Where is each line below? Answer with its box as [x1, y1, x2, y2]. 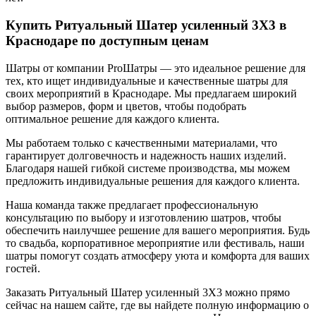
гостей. [6, 262, 40, 274]
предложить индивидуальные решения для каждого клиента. [6, 174, 300, 187]
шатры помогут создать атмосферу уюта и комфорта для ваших [6, 249, 310, 262]
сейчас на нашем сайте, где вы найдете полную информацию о [6, 298, 309, 311]
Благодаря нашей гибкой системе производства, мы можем [6, 162, 290, 174]
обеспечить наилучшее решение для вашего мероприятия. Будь [6, 224, 310, 236]
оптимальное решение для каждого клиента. [6, 112, 219, 125]
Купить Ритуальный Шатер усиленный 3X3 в [6, 18, 286, 33]
